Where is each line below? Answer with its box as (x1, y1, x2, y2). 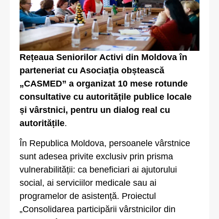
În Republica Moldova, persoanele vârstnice (20, 138, 190, 149)
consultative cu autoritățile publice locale (20, 92, 192, 102)
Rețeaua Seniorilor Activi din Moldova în (20, 52, 187, 62)
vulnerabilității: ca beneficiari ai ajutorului (20, 165, 177, 175)
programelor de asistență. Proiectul (20, 191, 156, 201)
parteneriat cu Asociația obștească (20, 66, 164, 75)
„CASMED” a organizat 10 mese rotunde (20, 79, 188, 88)
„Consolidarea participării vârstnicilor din (20, 204, 175, 215)
